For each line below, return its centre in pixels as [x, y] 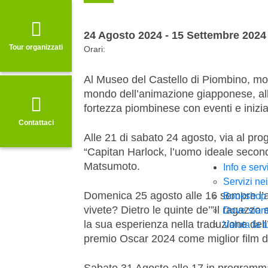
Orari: [95, 49]
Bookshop [245, 196]
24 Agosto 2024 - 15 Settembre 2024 [175, 35]
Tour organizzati [36, 47]
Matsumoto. [112, 166]
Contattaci [36, 122]
